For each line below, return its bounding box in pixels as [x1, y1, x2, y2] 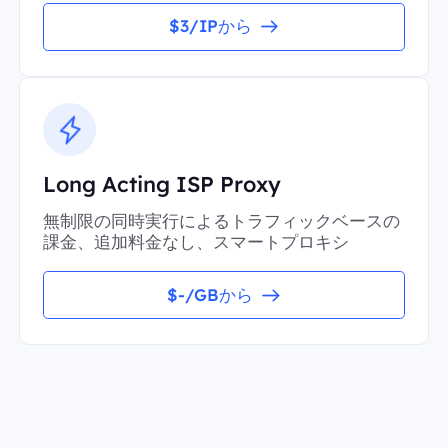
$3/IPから [168, 15, 252, 37]
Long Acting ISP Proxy [42, 170, 281, 198]
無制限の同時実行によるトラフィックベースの [42, 210, 400, 232]
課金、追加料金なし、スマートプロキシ [42, 231, 349, 253]
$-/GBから [167, 283, 254, 305]
